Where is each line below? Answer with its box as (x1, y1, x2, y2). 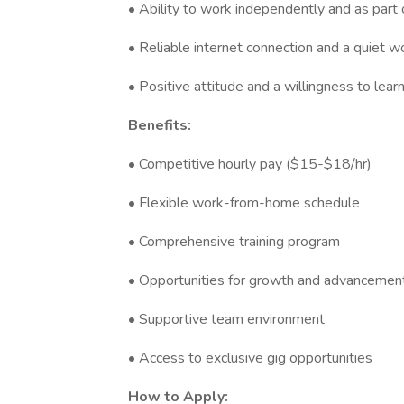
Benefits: (128, 115, 191, 135)
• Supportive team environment (128, 309, 325, 329)
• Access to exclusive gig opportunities (128, 348, 372, 368)
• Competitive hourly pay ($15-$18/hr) (128, 154, 372, 174)
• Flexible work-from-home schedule (128, 193, 360, 213)
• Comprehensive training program (128, 232, 340, 252)
